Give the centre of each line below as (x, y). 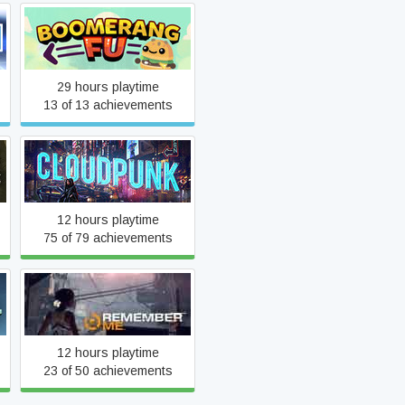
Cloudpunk (108, 171)
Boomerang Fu (108, 38)
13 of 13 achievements (108, 105)
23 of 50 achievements (108, 371)
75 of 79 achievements (108, 238)
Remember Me (108, 304)
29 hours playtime (108, 87)
